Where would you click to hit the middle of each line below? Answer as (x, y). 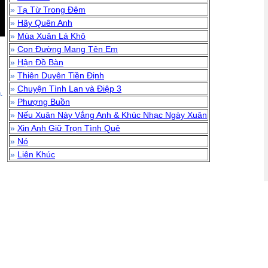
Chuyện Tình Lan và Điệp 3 (69, 89)
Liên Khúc (36, 154)
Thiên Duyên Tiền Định (61, 75)
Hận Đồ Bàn (40, 62)
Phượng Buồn (44, 102)
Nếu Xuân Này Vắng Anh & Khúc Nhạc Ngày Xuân (112, 115)
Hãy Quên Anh (45, 23)
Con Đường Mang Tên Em (68, 49)
